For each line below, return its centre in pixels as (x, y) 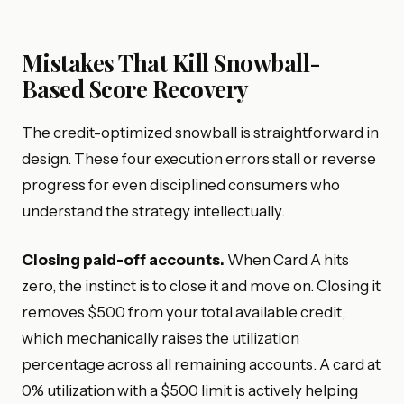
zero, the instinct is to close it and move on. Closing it (201, 285)
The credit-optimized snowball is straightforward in (200, 132)
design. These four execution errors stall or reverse (199, 158)
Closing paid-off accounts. (123, 259)
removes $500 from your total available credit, (184, 312)
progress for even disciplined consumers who (181, 184)
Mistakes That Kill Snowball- (171, 63)
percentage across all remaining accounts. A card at (201, 364)
